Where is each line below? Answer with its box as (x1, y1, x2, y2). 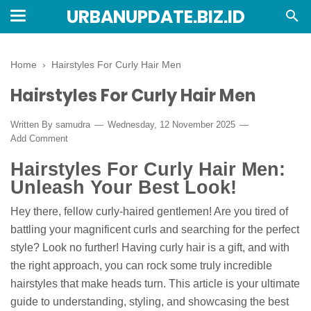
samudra (56, 119, 90, 130)
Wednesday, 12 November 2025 (105, 119, 238, 130)
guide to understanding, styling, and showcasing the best (10, 296, 289, 308)
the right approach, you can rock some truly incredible (10, 260, 272, 272)
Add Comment (10, 133, 68, 144)
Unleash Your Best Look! (10, 176, 237, 198)
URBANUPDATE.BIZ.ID (66, 5, 245, 29)
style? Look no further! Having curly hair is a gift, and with (10, 242, 289, 254)
